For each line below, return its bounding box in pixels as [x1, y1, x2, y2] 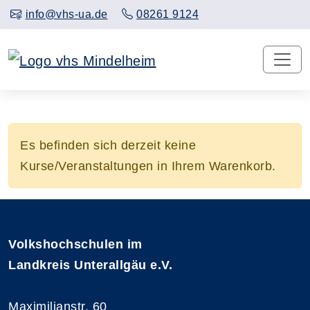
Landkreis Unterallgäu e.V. [8, 257, 172, 272]
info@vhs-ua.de [25, 8, 108, 20]
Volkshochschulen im [8, 237, 143, 251]
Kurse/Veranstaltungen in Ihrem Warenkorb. [20, 158, 276, 173]
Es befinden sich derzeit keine [20, 138, 196, 152]
